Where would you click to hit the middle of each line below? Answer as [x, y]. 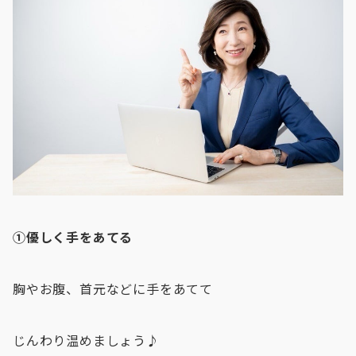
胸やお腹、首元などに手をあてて [113, 289]
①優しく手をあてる [73, 237]
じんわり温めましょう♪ [86, 341]
